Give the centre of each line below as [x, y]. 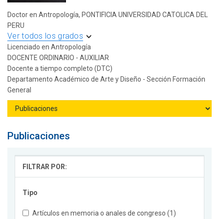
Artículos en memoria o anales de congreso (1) [104, 213]
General [19, 90]
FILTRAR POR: [45, 167]
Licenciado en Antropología [49, 47]
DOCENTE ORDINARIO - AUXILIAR [58, 58]
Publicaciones [39, 136]
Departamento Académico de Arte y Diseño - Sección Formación [106, 79]
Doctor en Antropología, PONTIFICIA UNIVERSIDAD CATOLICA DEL [108, 15]
